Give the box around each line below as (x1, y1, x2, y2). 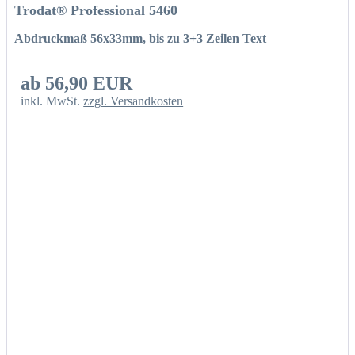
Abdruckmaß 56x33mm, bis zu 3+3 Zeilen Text (13, 32, 266, 46)
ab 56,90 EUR (21, 72, 133, 94)
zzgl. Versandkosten (83, 94, 184, 108)
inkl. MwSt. (21, 94, 84, 108)
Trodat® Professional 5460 (13, 2, 177, 19)
